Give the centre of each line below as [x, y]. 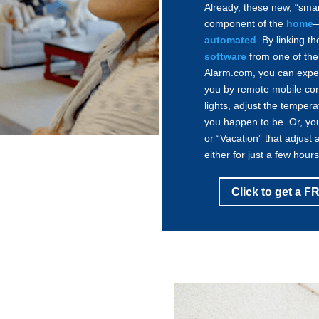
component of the [246, 24]
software [226, 57]
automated [231, 40]
